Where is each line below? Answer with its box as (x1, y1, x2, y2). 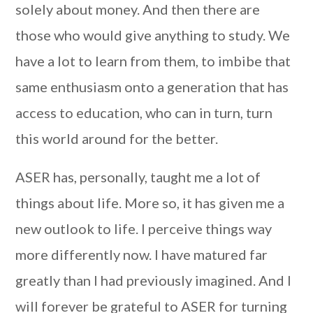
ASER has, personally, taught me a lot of (15, 168, 261, 185)
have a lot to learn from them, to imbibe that (15, 52, 291, 69)
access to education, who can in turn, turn (15, 104, 273, 121)
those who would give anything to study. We (15, 27, 291, 43)
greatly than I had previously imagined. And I (15, 272, 292, 289)
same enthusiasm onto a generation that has (15, 78, 289, 95)
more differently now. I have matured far (15, 246, 268, 263)
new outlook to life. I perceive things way (15, 220, 272, 237)
